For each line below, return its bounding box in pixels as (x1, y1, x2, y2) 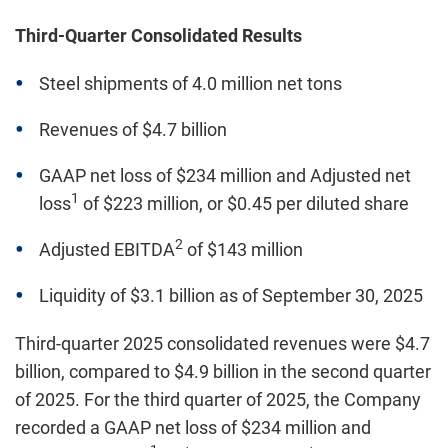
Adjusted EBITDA (39, 239, 175, 260)
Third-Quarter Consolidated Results (15, 25, 302, 46)
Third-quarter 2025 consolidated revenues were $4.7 (15, 333, 430, 354)
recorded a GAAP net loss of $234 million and (15, 417, 371, 438)
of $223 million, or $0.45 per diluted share (79, 193, 409, 214)
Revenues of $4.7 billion (39, 119, 227, 140)
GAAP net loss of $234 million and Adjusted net (39, 165, 411, 186)
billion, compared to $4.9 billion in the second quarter (15, 361, 431, 382)
